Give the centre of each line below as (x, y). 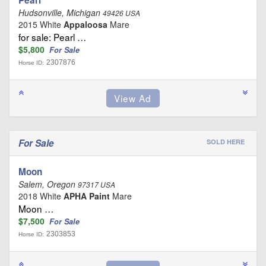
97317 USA (96, 184)
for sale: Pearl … (52, 37)
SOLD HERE (226, 141)
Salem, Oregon (48, 184)
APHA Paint (87, 196)
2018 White (41, 196)
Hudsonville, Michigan (61, 12)
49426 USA (121, 13)
